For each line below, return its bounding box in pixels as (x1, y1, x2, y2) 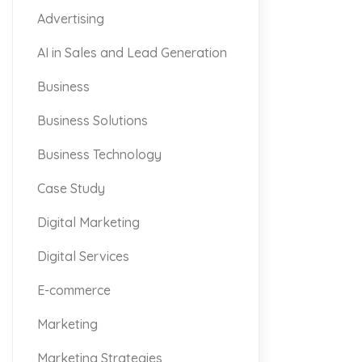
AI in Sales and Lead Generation (37, 44, 227, 61)
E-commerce (37, 281, 111, 298)
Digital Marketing (37, 213, 140, 230)
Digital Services (37, 247, 129, 264)
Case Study (37, 179, 105, 196)
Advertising (37, 10, 104, 27)
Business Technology (37, 145, 162, 162)
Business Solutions (37, 112, 148, 128)
